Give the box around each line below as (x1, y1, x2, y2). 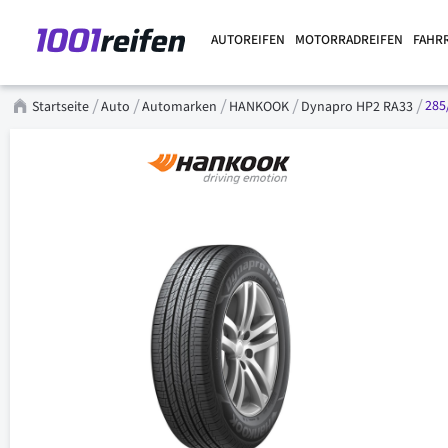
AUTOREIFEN (211, 29, 285, 49)
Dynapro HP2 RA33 (301, 96, 416, 117)
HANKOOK (229, 96, 292, 117)
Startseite (32, 96, 92, 117)
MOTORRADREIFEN (295, 29, 403, 49)
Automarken (142, 96, 220, 117)
